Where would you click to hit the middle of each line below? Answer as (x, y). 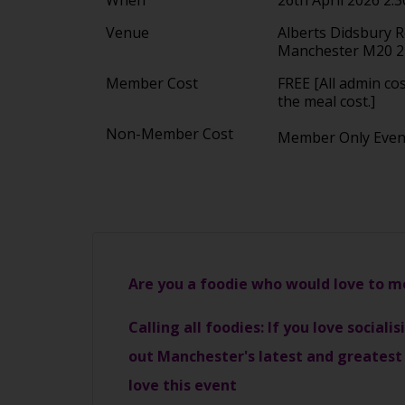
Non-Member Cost (170, 133)
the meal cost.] (326, 101)
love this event (183, 385)
